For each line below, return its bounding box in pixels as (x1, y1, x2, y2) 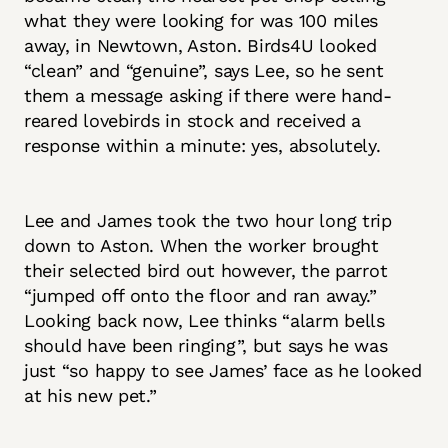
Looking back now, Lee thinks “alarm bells (24, 309, 385, 331)
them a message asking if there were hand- (24, 84, 392, 106)
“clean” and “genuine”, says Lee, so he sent (24, 59, 384, 81)
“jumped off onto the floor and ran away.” (24, 284, 377, 306)
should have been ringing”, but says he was (24, 334, 388, 356)
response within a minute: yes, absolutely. (24, 134, 387, 156)
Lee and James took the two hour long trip (24, 209, 392, 231)
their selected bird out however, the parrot (24, 259, 388, 281)
